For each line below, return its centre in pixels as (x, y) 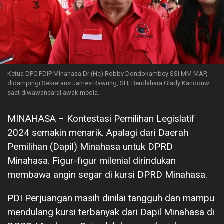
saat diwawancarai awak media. (53, 92)
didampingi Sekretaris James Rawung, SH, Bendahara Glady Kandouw (108, 83)
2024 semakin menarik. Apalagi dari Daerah (98, 132)
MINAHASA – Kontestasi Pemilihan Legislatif (101, 118)
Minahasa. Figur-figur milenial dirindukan (92, 160)
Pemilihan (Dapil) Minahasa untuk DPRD (90, 146)
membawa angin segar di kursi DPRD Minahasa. (107, 174)
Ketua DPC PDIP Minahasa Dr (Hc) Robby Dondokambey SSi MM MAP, (107, 73)
